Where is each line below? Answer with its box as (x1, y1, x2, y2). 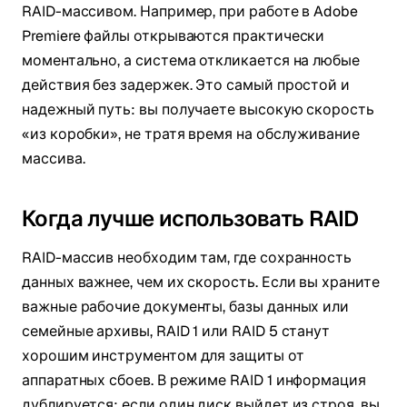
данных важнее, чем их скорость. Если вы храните (22, 273, 380, 293)
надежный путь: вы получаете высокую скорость (22, 100, 374, 120)
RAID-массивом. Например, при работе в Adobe (22, 2, 358, 22)
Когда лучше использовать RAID (22, 204, 359, 233)
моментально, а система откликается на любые (22, 51, 360, 71)
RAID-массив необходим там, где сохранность (22, 248, 352, 268)
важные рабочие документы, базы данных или (22, 297, 350, 317)
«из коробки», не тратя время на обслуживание (22, 124, 360, 144)
